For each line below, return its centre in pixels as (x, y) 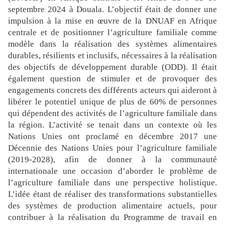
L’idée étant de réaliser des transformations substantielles (113, 194)
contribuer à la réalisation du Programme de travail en (113, 217)
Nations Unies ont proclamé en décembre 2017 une (113, 137)
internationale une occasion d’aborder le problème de (113, 171)
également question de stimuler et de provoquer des (113, 79)
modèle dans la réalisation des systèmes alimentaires (113, 44)
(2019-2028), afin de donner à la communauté (113, 160)
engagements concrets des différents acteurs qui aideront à (113, 90)
